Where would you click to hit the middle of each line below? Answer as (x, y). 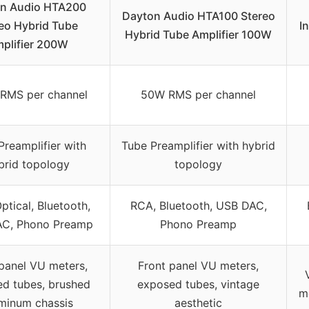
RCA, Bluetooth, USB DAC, (198, 206)
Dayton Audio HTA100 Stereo (198, 16)
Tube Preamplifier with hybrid (198, 146)
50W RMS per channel (198, 95)
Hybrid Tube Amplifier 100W (198, 35)
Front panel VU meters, (198, 266)
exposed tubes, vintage (198, 285)
